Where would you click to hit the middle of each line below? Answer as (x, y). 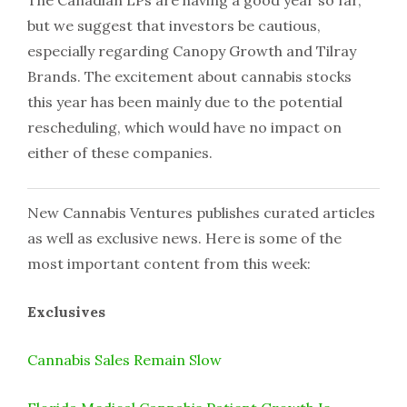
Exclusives (66, 311)
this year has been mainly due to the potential (185, 101)
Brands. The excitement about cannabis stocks (189, 76)
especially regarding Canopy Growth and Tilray (192, 50)
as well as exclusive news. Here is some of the (184, 238)
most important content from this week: (169, 263)
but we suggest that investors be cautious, (174, 25)
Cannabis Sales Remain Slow (124, 359)
